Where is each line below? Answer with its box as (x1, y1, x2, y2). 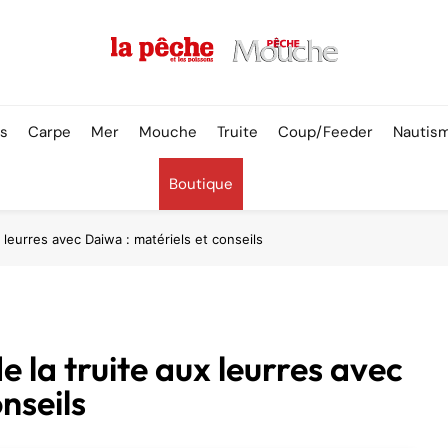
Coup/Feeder (278, 122, 374, 142)
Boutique (169, 174, 234, 194)
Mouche (139, 122, 198, 142)
